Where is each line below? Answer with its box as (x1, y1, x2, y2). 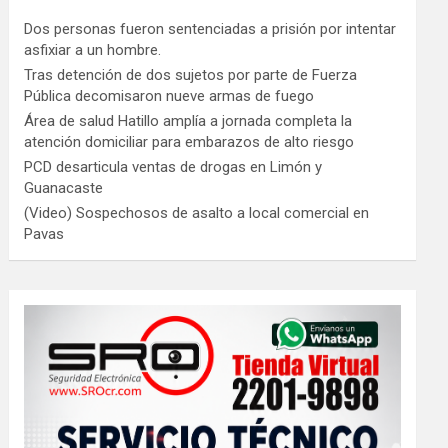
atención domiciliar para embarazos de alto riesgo (24, 133, 355, 152)
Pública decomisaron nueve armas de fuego (24, 87, 315, 106)
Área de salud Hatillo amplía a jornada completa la (24, 112, 353, 131)
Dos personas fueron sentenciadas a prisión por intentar (24, 20, 397, 39)
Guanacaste (24, 179, 104, 198)
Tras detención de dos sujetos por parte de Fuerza (24, 66, 358, 85)
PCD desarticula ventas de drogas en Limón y (24, 158, 323, 177)
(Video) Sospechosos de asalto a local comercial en (24, 204, 370, 223)
